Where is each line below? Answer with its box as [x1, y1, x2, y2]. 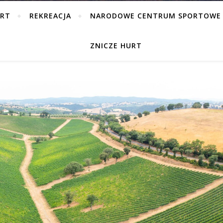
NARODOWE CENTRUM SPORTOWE [90, 11, 221, 20]
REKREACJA [29, 11, 71, 20]
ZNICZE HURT [90, 41, 142, 50]
